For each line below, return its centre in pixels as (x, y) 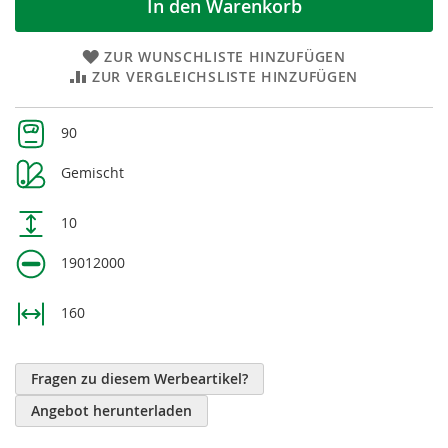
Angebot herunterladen (111, 410)
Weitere (40, 116)
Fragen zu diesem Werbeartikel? (139, 378)
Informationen (62, 136)
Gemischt (92, 172)
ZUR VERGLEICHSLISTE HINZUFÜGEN (225, 76)
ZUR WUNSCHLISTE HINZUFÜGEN (225, 56)
